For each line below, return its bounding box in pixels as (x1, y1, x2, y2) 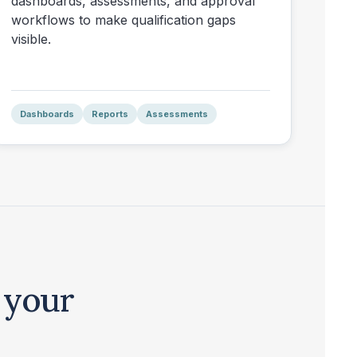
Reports (92, 108, 129, 120)
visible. (11, 31, 52, 48)
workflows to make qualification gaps (11, 12, 237, 29)
